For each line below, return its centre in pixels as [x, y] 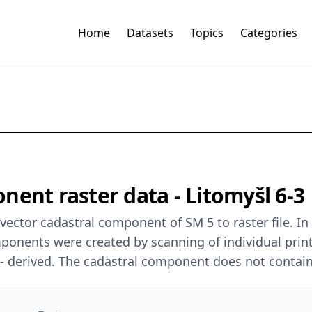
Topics [206, 33]
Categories [268, 33]
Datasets [150, 33]
